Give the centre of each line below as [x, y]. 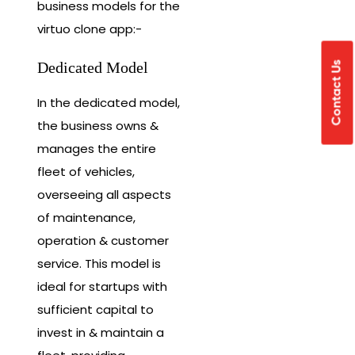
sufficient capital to [95, 309]
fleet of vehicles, [86, 171]
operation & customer [103, 240]
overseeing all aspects [104, 194]
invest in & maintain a [101, 332]
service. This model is [99, 263]
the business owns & [98, 125]
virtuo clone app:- [90, 29]
